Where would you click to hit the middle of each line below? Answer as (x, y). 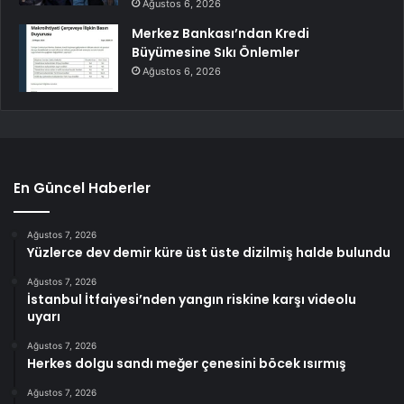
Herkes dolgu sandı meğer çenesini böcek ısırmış (187, 364)
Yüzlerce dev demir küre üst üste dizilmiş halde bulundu (209, 253)
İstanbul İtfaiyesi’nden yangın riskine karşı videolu (192, 300)
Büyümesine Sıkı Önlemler (216, 53)
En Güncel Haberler (82, 188)
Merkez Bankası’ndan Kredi (220, 34)
